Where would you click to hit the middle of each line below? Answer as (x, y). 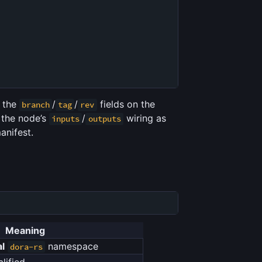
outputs (104, 119)
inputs (66, 119)
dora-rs (26, 247)
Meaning (25, 230)
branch (35, 105)
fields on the (126, 104)
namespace (71, 246)
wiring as (144, 118)
